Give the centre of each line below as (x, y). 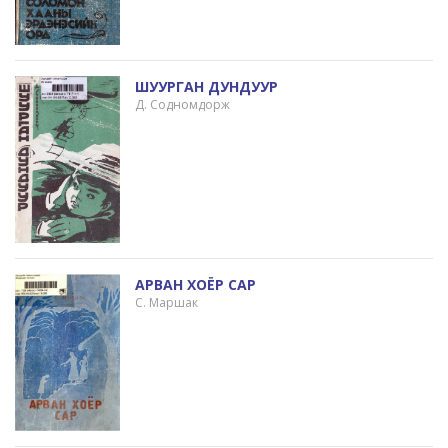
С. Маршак (166, 303)
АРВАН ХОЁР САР (195, 285)
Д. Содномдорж (182, 104)
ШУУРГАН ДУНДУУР (206, 86)
